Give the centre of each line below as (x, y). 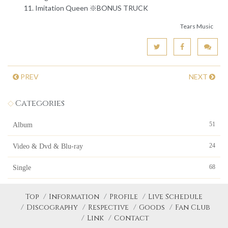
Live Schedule (175, 197)
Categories (40, 103)
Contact (132, 218)
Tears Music (197, 26)
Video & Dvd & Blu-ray (48, 146)
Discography (52, 207)
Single (22, 168)
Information (74, 197)
